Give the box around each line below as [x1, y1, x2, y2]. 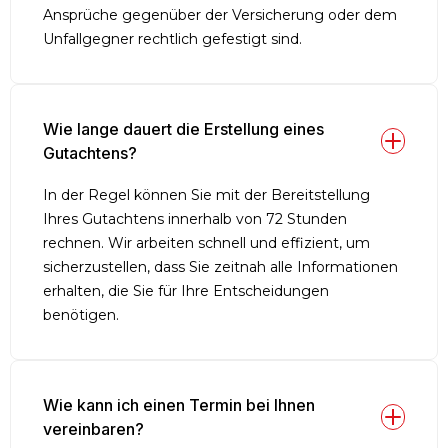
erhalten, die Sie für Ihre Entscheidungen [43, 281, 329, 300]
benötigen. [43, 305, 119, 324]
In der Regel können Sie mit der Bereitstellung [43, 185, 370, 204]
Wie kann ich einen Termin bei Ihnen [43, 394, 319, 415]
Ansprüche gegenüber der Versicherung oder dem [43, 5, 397, 24]
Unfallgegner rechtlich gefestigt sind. [43, 29, 302, 48]
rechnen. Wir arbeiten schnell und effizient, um [43, 233, 370, 252]
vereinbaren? [43, 418, 144, 439]
